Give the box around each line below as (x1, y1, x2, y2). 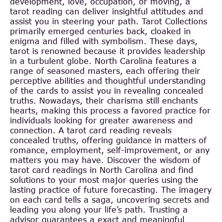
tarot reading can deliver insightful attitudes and (10, 6, 203, 16)
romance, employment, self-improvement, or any (10, 145, 210, 155)
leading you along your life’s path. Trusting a (10, 204, 188, 214)
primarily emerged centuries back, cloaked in (10, 26, 191, 36)
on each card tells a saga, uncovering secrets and (10, 194, 209, 204)
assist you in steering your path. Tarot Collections (10, 16, 207, 26)
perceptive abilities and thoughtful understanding (10, 75, 206, 85)
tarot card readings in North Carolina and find (10, 165, 193, 174)
